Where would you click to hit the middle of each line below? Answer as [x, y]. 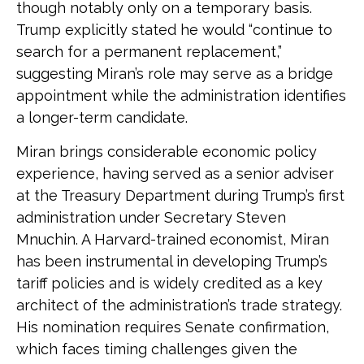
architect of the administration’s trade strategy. [179, 305]
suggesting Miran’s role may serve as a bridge [175, 74]
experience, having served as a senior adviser [175, 173]
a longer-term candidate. [102, 117]
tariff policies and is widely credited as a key [169, 283]
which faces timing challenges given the [157, 349]
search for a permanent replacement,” [149, 52]
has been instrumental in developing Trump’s [172, 261]
